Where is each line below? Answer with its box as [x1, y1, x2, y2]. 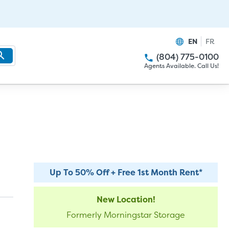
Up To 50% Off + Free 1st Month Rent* [49, 167, 202, 178]
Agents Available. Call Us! [144, 61, 219, 70]
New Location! [96, 194, 155, 205]
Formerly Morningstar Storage [66, 209, 185, 220]
